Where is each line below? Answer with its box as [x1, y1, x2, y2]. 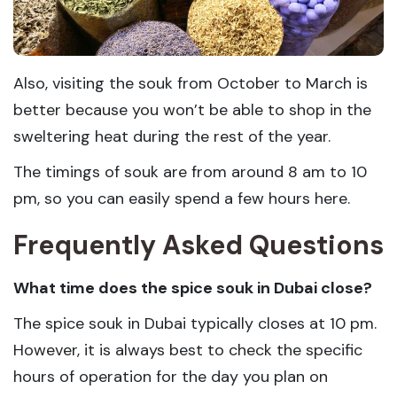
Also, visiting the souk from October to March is [13, 73, 368, 95]
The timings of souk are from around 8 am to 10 [13, 161, 367, 183]
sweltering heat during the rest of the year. [13, 126, 335, 148]
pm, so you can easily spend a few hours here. [13, 188, 354, 210]
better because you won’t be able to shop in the [13, 99, 371, 121]
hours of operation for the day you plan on [13, 366, 328, 388]
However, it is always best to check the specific [13, 339, 362, 362]
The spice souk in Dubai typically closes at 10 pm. [13, 313, 377, 335]
